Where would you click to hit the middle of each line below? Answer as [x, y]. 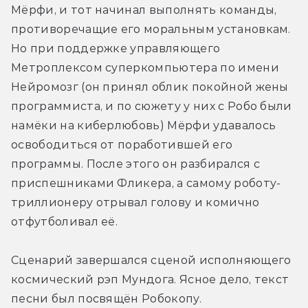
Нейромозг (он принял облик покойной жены [150, 87]
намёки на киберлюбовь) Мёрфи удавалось [144, 125]
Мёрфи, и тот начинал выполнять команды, [144, 10]
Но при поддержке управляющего [116, 48]
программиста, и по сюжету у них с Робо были [152, 106]
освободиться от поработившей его [122, 144]
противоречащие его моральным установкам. [151, 29]
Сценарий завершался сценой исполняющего [151, 260]
